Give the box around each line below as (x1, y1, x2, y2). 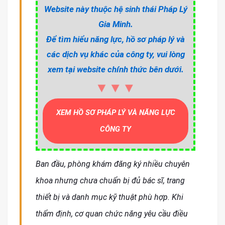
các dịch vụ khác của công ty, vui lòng (46, 49, 185, 60)
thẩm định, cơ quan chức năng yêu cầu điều (36, 209, 188, 219)
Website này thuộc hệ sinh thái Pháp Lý (44, 4, 187, 15)
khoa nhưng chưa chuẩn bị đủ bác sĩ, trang (36, 176, 185, 186)
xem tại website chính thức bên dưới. (47, 64, 184, 75)
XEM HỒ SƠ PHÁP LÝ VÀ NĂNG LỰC (56, 108, 175, 118)
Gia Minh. (98, 19, 133, 30)
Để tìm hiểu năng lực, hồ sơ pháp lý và (46, 34, 185, 45)
